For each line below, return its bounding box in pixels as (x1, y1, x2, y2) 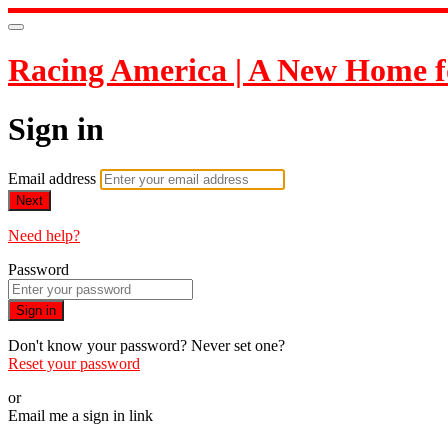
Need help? (8, 227, 80, 245)
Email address (8, 170, 100, 188)
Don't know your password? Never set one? (8, 337, 285, 355)
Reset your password (8, 355, 140, 373)
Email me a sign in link (8, 407, 153, 425)
